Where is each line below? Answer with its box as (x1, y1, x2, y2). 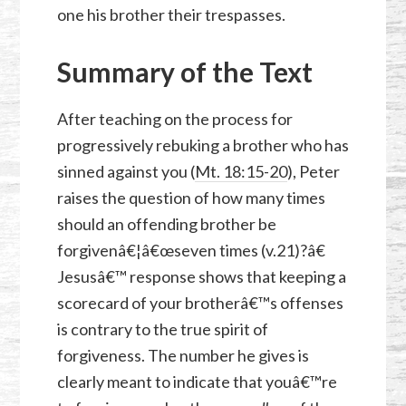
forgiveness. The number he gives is (56, 345, 309, 366)
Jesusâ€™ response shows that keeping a (56, 266, 346, 287)
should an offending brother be (56, 214, 276, 235)
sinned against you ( (56, 161, 195, 182)
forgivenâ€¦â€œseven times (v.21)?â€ (56, 240, 325, 261)
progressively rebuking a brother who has (56, 135, 349, 156)
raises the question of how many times (56, 188, 325, 208)
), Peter (286, 161, 340, 182)
